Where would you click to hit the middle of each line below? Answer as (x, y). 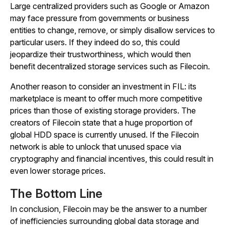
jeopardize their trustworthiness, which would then (100, 54)
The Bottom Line (56, 194)
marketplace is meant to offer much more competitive (106, 98)
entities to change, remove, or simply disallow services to (113, 30)
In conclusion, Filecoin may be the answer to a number (108, 209)
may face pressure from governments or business (100, 18)
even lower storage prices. (58, 171)
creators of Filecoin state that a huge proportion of (101, 123)
